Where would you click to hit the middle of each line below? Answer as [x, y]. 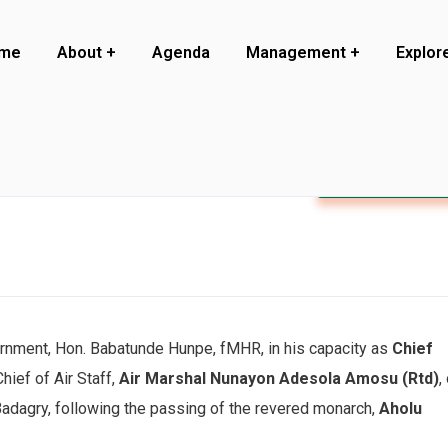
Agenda [181, 52]
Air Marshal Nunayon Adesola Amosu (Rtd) [279, 378]
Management [296, 52]
